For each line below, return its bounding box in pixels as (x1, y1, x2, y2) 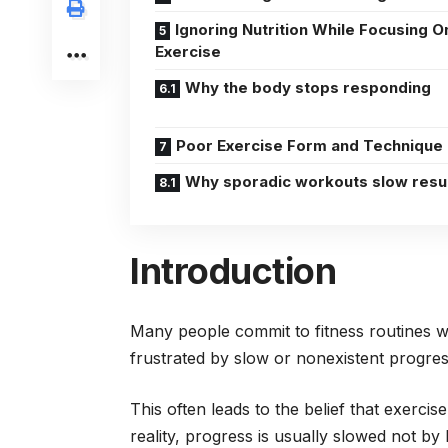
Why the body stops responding (185, 78, 431, 97)
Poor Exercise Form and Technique (176, 136, 443, 155)
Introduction (130, 249, 336, 293)
